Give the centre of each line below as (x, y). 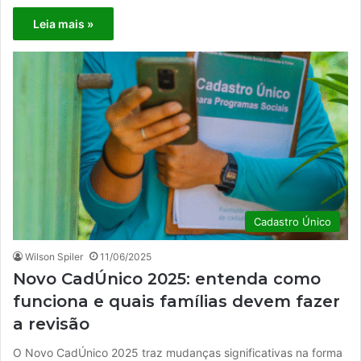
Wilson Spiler (54, 257)
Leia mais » (63, 23)
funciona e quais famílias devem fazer (176, 302)
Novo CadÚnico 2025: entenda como (167, 279)
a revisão (51, 324)
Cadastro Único (293, 222)
